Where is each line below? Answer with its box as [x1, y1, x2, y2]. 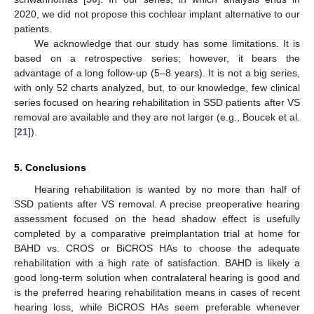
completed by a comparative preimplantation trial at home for [14, 228, 300, 240]
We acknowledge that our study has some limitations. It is [34, 38, 300, 50]
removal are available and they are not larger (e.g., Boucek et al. [14, 111, 300, 123]
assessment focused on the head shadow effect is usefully [14, 213, 300, 225]
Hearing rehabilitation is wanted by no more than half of [34, 184, 300, 196]
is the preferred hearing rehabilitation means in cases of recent [14, 287, 300, 299]
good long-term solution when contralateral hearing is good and [14, 272, 300, 284]
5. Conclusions [14, 162, 86, 174]
